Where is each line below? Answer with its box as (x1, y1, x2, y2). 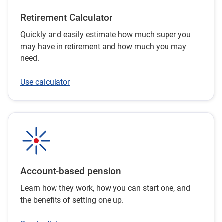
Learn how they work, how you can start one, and (20, 183, 190, 193)
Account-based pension (20, 166, 121, 177)
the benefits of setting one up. (20, 195, 124, 205)
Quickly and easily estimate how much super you (20, 30, 191, 40)
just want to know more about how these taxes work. (11, 6, 194, 16)
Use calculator (20, 77, 70, 87)
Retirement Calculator (20, 12, 112, 24)
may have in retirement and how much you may (20, 42, 186, 52)
